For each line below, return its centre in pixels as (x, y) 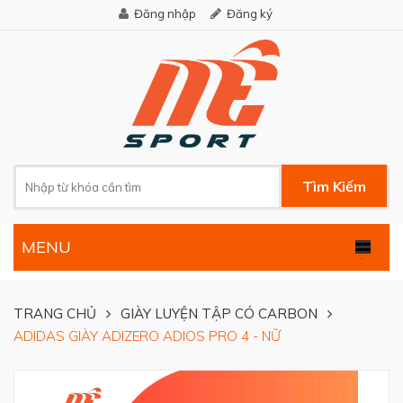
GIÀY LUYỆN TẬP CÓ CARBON (219, 313)
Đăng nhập (165, 13)
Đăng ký (250, 13)
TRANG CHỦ (55, 313)
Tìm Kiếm (334, 187)
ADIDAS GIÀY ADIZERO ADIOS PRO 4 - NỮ (147, 336)
